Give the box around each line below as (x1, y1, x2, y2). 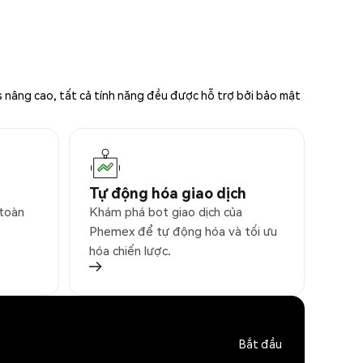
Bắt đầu (239, 335, 282, 351)
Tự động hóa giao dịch (89, 183, 246, 203)
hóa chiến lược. (89, 242, 171, 259)
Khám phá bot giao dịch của (89, 203, 242, 220)
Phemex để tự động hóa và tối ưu (89, 223, 277, 240)
